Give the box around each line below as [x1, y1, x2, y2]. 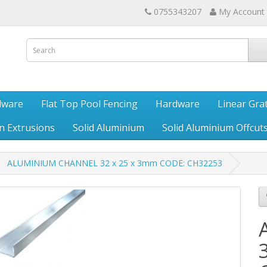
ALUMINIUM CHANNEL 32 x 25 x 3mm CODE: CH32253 [7, 157, 222, 169]
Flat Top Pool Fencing [41, 97, 138, 110]
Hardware [156, 97, 200, 110]
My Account [219, 6, 265, 17]
